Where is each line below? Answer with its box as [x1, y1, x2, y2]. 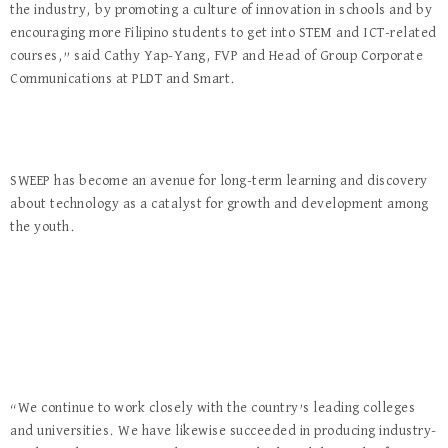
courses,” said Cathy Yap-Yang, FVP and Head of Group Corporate [10, 49, 423, 63]
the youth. [10, 220, 75, 234]
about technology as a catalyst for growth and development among [10, 197, 429, 211]
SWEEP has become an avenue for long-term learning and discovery [10, 174, 428, 188]
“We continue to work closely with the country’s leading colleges [10, 401, 415, 415]
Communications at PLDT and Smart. [10, 72, 236, 86]
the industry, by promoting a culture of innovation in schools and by [10, 3, 432, 17]
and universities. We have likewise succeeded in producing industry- [10, 424, 437, 438]
